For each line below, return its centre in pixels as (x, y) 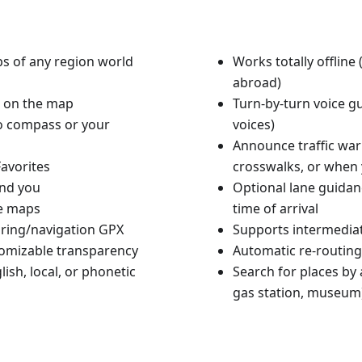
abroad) (257, 83)
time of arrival (276, 209)
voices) (254, 125)
